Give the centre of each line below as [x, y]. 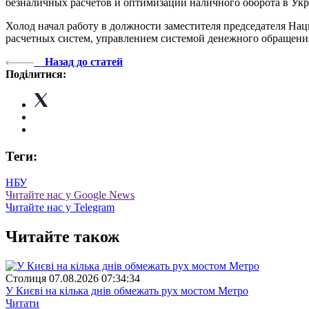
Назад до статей [84, 61]
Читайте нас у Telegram [60, 208]
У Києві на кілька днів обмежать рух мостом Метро [127, 291]
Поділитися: [36, 74]
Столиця [26, 279]
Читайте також [62, 237]
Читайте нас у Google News [70, 195]
